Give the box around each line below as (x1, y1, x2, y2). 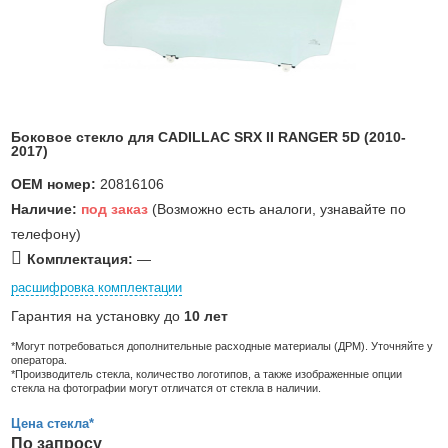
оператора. (11, 353, 67, 366)
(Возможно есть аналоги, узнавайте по (148, 200, 406, 217)
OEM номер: (11, 175, 100, 192)
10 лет (184, 307, 228, 324)
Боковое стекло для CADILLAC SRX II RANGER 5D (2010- (11, 128, 406, 145)
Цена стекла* (11, 415, 94, 431)
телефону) (11, 225, 81, 242)
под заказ (81, 200, 148, 217)
